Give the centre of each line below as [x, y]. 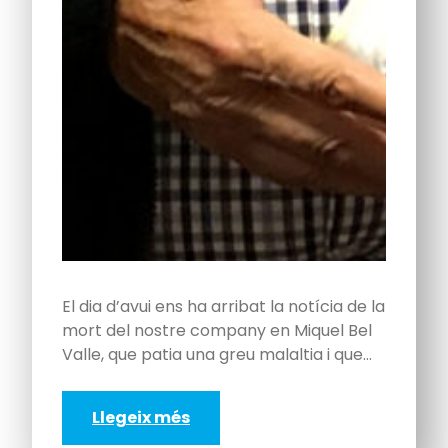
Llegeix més [141, 418]
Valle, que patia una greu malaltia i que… [217, 355]
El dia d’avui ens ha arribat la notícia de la [223, 307]
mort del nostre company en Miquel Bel [217, 331]
